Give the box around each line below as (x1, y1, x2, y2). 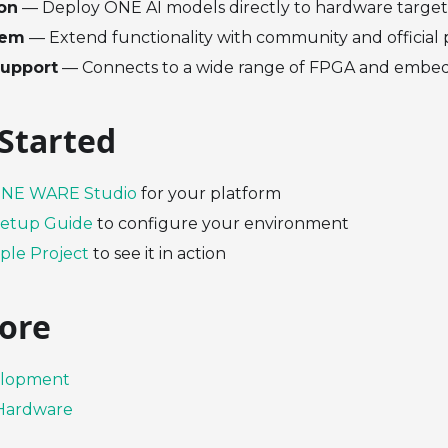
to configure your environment (93, 214, 349, 234)
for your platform (137, 184, 281, 204)
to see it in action (89, 244, 226, 264)
